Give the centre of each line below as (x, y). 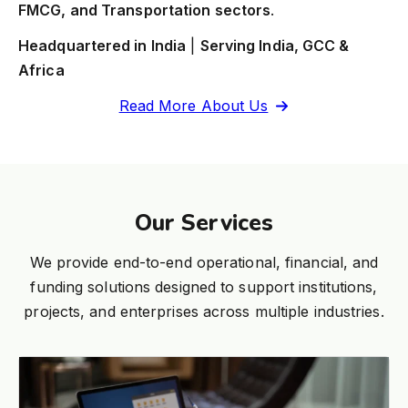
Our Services (204, 224)
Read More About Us (194, 106)
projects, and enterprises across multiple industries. (204, 312)
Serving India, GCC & (275, 46)
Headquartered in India (102, 46)
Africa (41, 71)
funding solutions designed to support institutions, (204, 287)
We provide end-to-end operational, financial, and (204, 263)
